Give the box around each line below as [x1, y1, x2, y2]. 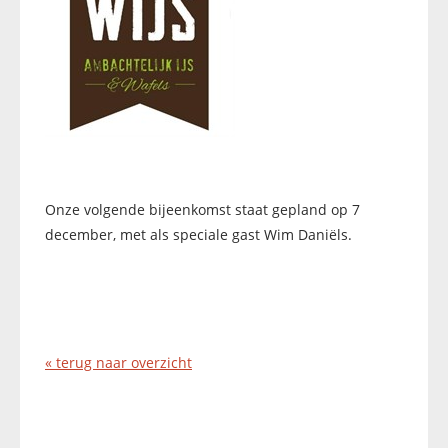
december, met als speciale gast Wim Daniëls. [45, 225, 352, 244]
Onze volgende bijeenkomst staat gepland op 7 [45, 200, 360, 219]
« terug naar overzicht [45, 353, 192, 372]
